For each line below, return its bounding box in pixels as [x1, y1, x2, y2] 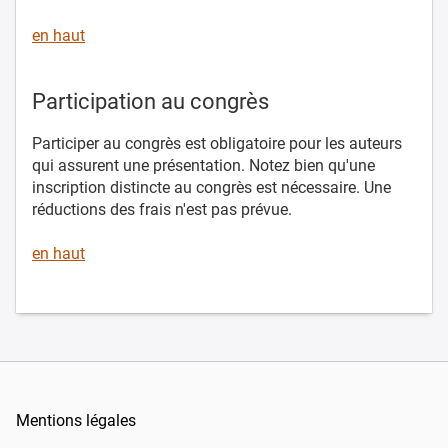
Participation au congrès [32, 88, 269, 114]
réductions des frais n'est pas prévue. [32, 199, 296, 219]
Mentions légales [16, 410, 136, 430]
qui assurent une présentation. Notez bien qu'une [32, 155, 375, 175]
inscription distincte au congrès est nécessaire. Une [32, 177, 391, 197]
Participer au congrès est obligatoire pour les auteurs [32, 133, 402, 153]
